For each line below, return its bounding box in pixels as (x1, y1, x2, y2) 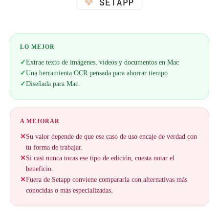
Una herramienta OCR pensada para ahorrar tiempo (26, 69, 168, 77)
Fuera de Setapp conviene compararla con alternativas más (26, 176, 187, 183)
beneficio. (26, 165, 53, 173)
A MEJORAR (20, 118, 60, 125)
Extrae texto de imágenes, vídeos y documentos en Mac (26, 59, 179, 66)
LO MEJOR (20, 44, 55, 50)
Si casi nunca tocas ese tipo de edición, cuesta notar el (26, 154, 175, 162)
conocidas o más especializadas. (26, 187, 113, 194)
